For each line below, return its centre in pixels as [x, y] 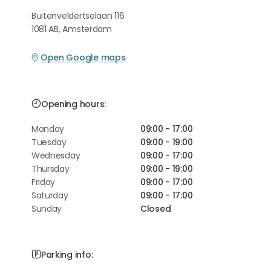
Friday [43, 182]
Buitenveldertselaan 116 [78, 16]
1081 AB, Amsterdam [71, 29]
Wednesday [56, 155]
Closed [156, 209]
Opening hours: [73, 104]
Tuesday [49, 142]
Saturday [50, 195]
